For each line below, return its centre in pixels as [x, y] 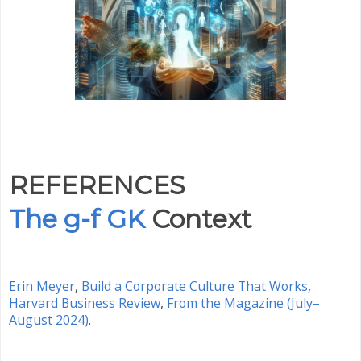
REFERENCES [97, 185]
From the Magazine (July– [243, 303]
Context [202, 219]
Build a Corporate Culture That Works [195, 286]
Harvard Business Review [85, 303]
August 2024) [49, 320]
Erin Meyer [42, 286]
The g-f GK [77, 219]
